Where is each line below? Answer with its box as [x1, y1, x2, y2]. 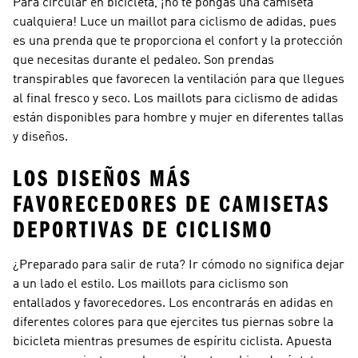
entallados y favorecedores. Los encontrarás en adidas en [13, 297, 333, 310]
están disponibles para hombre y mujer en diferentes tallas [13, 112, 344, 125]
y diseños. [13, 131, 68, 144]
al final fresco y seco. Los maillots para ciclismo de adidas [13, 93, 338, 105]
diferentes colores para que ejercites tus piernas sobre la [13, 316, 333, 329]
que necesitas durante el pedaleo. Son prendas [13, 54, 274, 67]
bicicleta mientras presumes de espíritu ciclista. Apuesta [13, 336, 332, 348]
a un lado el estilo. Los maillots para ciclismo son [13, 278, 288, 291]
